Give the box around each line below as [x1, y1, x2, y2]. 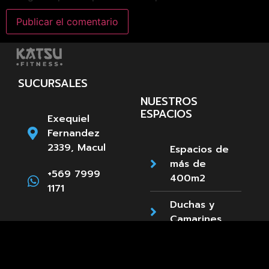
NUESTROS [141, 92, 198, 110]
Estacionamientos [169, 238, 256, 253]
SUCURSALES [18, 74, 88, 92]
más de [169, 156, 206, 171]
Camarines [169, 211, 222, 226]
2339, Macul [47, 140, 106, 155]
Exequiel [47, 111, 89, 126]
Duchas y [169, 197, 215, 212]
